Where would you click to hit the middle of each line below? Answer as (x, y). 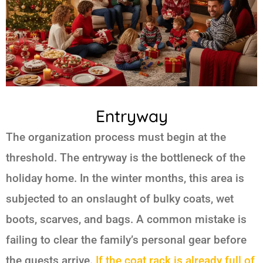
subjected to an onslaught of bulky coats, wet (120, 199)
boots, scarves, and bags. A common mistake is (126, 220)
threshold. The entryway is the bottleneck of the (126, 158)
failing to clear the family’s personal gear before (126, 240)
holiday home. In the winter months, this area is (125, 178)
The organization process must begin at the (116, 137)
